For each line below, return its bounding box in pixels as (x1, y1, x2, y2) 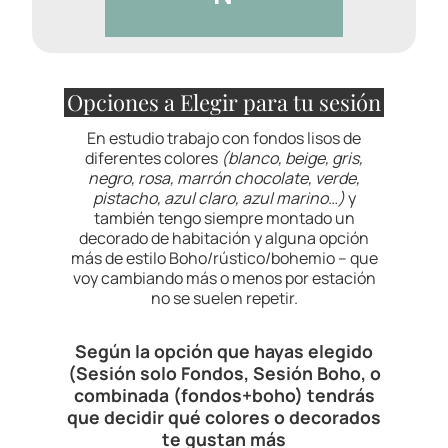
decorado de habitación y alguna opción (79, 227, 369, 250)
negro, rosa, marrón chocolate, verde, (88, 167, 360, 190)
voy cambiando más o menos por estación (72, 267, 376, 290)
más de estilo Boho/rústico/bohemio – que (70, 247, 378, 270)
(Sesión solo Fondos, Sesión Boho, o (67, 361, 381, 386)
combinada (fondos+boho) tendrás (73, 383, 375, 408)
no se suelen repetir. (150, 287, 298, 310)
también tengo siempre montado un (93, 207, 355, 230)
